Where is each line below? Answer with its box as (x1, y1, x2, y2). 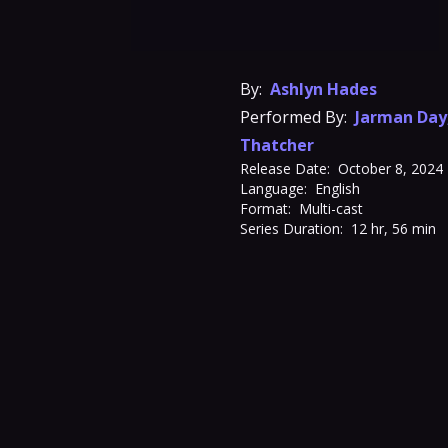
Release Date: (240, 159, 330, 178)
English (315, 179, 360, 198)
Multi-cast (299, 199, 363, 218)
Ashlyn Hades (270, 78, 377, 100)
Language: (240, 179, 307, 198)
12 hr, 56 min (351, 219, 436, 238)
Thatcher (240, 134, 314, 156)
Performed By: (240, 106, 347, 128)
